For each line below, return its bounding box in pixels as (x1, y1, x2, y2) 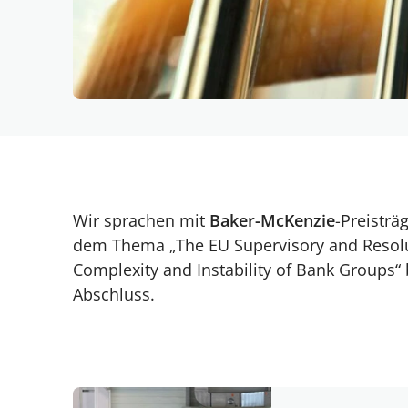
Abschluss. (73, 283, 155, 305)
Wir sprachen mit (73, 209, 209, 231)
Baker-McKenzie (209, 209, 335, 231)
